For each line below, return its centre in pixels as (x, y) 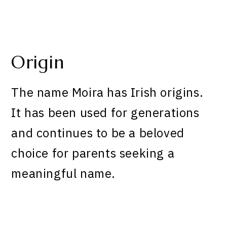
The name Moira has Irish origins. (107, 92)
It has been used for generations (105, 113)
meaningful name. (64, 174)
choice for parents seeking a (93, 153)
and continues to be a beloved (98, 133)
